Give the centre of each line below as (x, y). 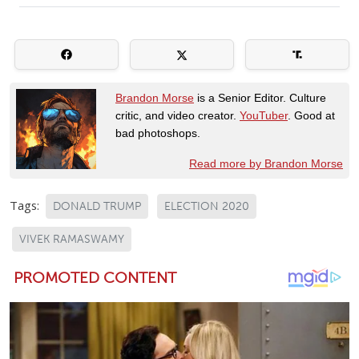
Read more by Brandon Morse (266, 163)
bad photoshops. (158, 133)
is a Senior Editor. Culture (260, 97)
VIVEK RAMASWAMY (72, 239)
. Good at (311, 115)
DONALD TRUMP (97, 206)
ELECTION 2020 (207, 206)
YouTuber (264, 115)
